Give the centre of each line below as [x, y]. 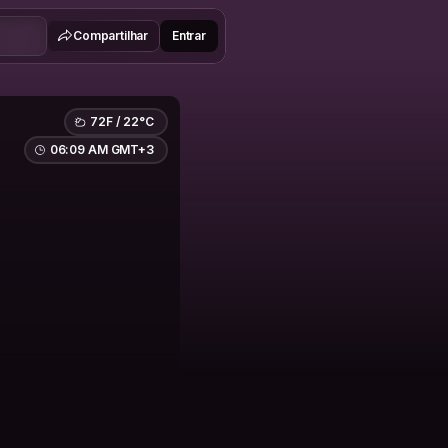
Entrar [189, 35]
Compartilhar [110, 35]
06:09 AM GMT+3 [101, 149]
